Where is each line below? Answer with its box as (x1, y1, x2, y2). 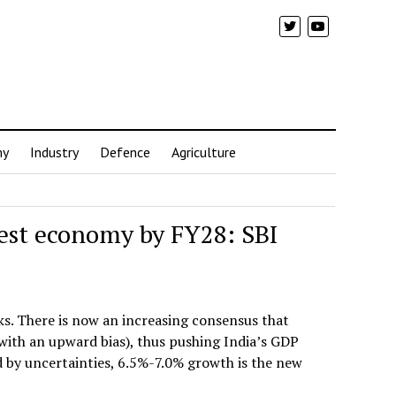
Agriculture (171, 143, 236, 161)
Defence (100, 143, 150, 161)
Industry (30, 143, 79, 161)
